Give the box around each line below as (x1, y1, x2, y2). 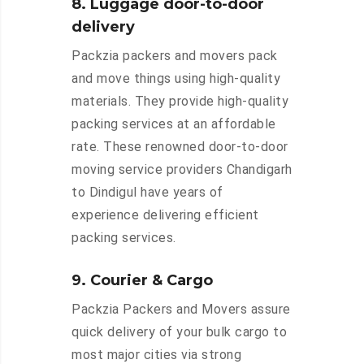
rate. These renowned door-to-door (71, 139, 288, 155)
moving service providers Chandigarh (71, 162, 292, 178)
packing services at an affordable (71, 116, 276, 132)
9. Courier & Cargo (71, 271, 213, 290)
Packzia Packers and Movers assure (71, 301, 291, 318)
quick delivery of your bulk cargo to (71, 324, 287, 340)
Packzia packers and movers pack (71, 48, 278, 64)
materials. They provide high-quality (71, 93, 288, 110)
